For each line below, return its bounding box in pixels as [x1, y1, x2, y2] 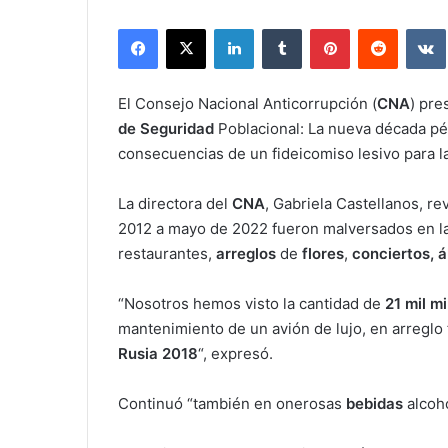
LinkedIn [253, 20, 305, 37]
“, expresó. [198, 344, 273, 364]
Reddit [397, 20, 437, 37]
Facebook [157, 20, 218, 37]
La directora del [118, 194, 232, 214]
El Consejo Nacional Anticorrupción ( [118, 94, 377, 114]
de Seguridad [118, 119, 214, 139]
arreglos [216, 244, 280, 264]
